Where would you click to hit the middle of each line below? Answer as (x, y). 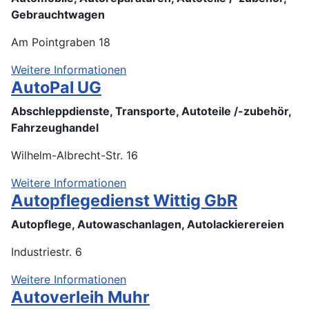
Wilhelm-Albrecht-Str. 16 (74, 155)
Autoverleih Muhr (80, 297)
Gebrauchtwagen (58, 14)
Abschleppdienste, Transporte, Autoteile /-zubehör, (151, 111)
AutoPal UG (56, 87)
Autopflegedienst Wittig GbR (124, 200)
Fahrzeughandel (55, 127)
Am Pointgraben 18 (61, 42)
